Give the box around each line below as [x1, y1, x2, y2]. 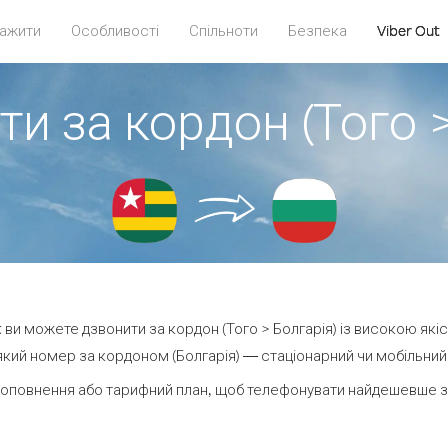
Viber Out [376, 21, 440, 40]
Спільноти [188, 21, 258, 40]
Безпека [287, 21, 347, 40]
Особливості [70, 21, 159, 40]
